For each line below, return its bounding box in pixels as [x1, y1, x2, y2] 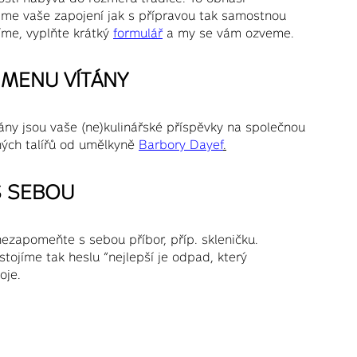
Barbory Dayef [139, 137, 223, 152]
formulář [113, 25, 163, 40]
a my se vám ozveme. [163, 25, 294, 40]
